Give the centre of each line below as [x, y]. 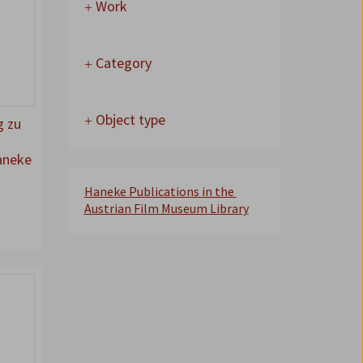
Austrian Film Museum [145, 208]
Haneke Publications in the [160, 191]
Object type [128, 120]
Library [228, 208]
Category [122, 63]
